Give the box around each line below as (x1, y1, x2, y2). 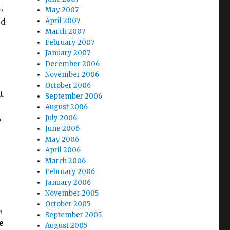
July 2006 (45, 113, 78, 122)
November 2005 (45, 189, 99, 198)
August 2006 (45, 103, 88, 111)
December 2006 (45, 60, 100, 68)
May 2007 (45, 6, 79, 14)
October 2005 (45, 200, 91, 208)
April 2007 (45, 16, 81, 25)
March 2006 (45, 157, 86, 165)
